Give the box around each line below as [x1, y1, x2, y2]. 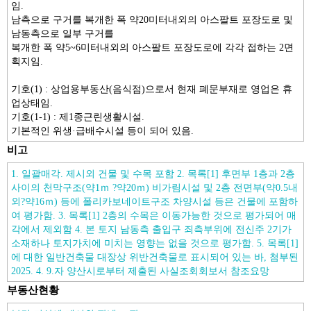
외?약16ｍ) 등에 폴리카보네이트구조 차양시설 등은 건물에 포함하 [11, 196, 298, 207]
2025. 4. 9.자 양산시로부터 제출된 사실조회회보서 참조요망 [11, 265, 269, 276]
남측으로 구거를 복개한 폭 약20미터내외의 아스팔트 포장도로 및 [11, 14, 293, 25]
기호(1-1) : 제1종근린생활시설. [11, 111, 144, 122]
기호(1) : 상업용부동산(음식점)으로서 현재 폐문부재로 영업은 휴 [11, 83, 292, 94]
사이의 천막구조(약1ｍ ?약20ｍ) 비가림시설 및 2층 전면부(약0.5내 [11, 182, 298, 193]
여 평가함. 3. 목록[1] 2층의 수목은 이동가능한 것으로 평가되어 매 [11, 210, 296, 221]
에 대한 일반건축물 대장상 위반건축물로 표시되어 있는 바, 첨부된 [11, 251, 299, 262]
